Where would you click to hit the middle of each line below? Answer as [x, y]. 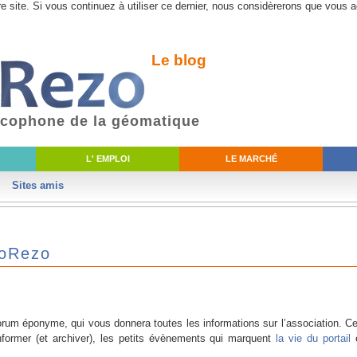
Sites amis [38, 185]
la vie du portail [314, 338]
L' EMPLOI [108, 159]
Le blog [179, 60]
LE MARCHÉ [251, 159]
